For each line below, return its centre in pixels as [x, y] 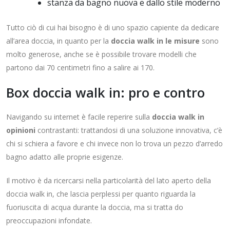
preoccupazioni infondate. [49, 221]
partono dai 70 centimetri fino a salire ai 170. [80, 68]
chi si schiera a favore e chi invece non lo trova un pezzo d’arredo [114, 144]
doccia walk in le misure [155, 41]
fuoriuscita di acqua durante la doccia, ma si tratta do [95, 207]
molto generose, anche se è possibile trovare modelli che [101, 54]
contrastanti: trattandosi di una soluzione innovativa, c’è [129, 130]
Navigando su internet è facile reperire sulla [79, 117]
